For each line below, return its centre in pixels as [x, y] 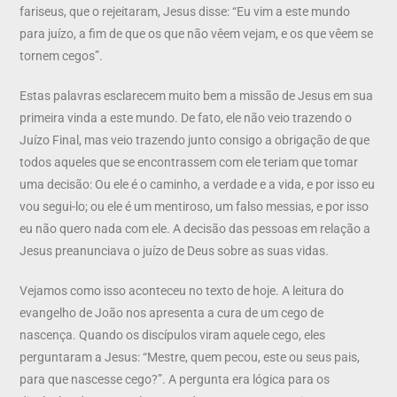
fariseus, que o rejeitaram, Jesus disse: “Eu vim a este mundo [185, 11]
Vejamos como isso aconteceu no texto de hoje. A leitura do [182, 290]
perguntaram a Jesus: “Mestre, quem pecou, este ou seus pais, [190, 357]
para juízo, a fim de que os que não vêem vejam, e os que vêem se [197, 33]
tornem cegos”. [62, 55]
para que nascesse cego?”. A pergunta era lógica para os [175, 379]
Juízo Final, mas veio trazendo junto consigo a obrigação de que [195, 140]
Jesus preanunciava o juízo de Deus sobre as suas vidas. [175, 250]
